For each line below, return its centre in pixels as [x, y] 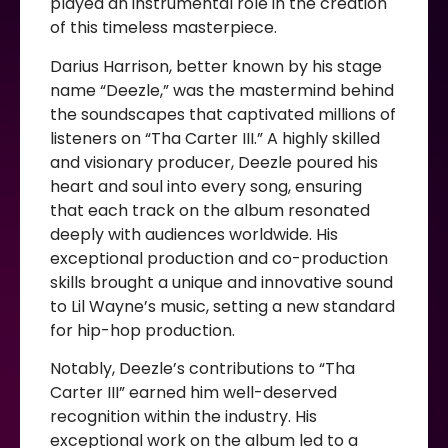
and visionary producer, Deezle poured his [214, 162]
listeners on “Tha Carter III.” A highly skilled [215, 138]
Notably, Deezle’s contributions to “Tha [202, 369]
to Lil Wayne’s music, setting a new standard [222, 306]
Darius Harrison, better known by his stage [216, 66]
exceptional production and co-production [219, 258]
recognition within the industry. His [183, 417]
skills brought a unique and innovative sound [221, 282]
